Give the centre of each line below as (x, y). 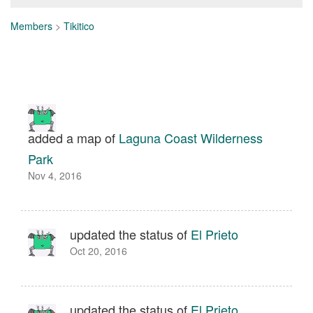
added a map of (73, 138)
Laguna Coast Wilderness (191, 138)
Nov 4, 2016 (55, 175)
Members (31, 26)
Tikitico (79, 26)
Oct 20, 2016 (99, 251)
